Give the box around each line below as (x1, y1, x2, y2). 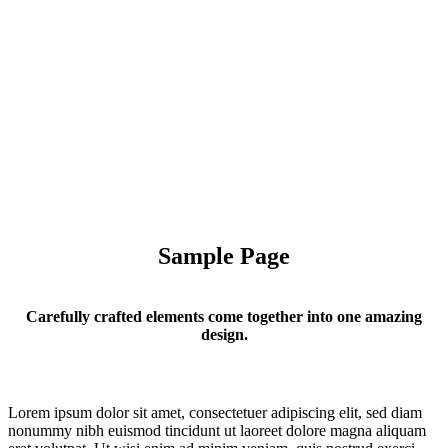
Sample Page (158, 242, 290, 269)
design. (200, 325, 248, 343)
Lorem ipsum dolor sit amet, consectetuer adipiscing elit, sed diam (8, 403, 422, 421)
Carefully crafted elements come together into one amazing (26, 307, 422, 325)
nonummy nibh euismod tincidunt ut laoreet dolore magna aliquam (8, 421, 426, 439)
